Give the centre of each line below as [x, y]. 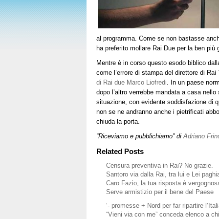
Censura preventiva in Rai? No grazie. [160, 165]
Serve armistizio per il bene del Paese [160, 192]
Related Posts [120, 151]
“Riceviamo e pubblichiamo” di [140, 136]
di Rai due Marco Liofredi [131, 82]
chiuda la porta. [118, 121]
